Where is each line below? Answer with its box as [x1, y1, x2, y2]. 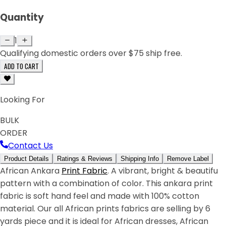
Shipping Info [121, 155, 159, 163]
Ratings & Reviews [57, 155, 112, 163]
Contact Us [8, 140, 53, 152]
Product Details [4, 155, 49, 163]
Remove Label [167, 155, 209, 163]
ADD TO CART [4, 61, 39, 72]
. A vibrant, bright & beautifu [107, 165, 218, 177]
